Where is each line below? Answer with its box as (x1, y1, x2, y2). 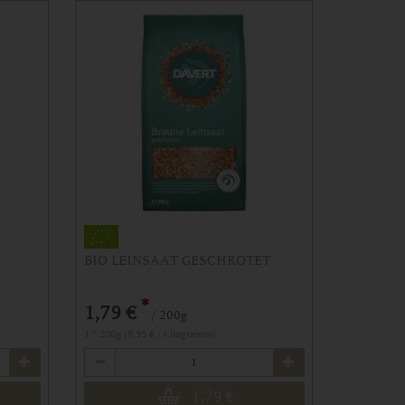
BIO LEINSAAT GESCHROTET (83, 253, 270, 269)
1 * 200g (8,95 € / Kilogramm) (83, 328, 216, 341)
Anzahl (82, 348, 123, 364)
